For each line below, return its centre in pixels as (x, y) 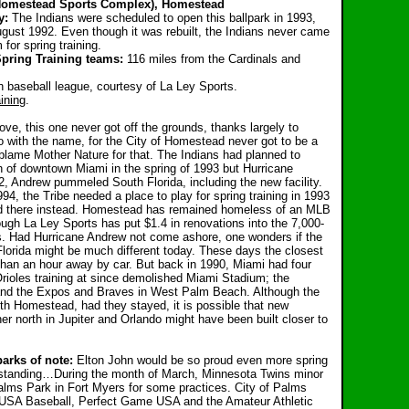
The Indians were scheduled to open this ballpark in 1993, (164, 18)
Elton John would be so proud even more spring (202, 360)
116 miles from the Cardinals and (214, 59)
